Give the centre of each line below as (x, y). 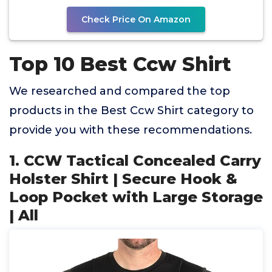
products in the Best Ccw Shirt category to (131, 110)
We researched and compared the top (120, 91)
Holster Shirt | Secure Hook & (123, 179)
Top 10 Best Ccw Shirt (120, 64)
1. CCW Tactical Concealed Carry (135, 161)
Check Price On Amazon (136, 19)
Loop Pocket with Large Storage (136, 197)
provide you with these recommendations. (131, 130)
